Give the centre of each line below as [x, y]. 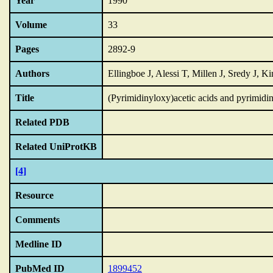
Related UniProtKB [56, 147]
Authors [32, 73]
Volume [31, 25]
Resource [34, 195]
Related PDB [42, 122]
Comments [37, 220]
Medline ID [39, 244]
